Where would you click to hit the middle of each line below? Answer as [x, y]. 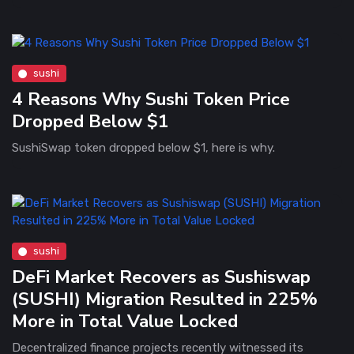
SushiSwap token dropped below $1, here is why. [143, 147]
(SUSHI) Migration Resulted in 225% [165, 299]
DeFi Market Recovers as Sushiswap [161, 277]
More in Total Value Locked [125, 321]
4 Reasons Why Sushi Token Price [151, 99]
